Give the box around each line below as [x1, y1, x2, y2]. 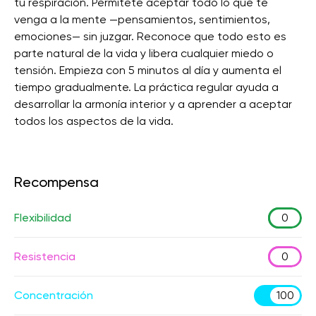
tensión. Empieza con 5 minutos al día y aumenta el [14, 63, 281, 77]
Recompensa [14, 174, 99, 190]
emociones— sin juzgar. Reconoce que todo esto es [14, 30, 286, 43]
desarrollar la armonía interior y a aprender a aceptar [14, 97, 292, 111]
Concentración [14, 288, 93, 302]
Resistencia [14, 250, 75, 263]
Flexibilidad [14, 211, 71, 224]
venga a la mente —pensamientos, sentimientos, [14, 13, 270, 26]
